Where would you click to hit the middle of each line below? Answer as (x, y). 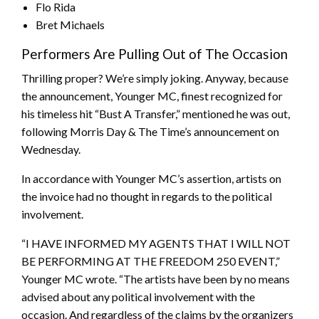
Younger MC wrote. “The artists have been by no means (156, 279)
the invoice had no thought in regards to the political (147, 197)
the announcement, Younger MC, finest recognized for (152, 96)
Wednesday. (51, 150)
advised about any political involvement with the (138, 297)
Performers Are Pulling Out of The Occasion (155, 54)
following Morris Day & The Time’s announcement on (150, 132)
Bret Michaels (70, 25)
